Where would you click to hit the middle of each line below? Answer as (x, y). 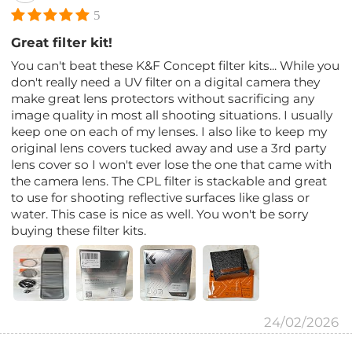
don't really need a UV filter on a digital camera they (166, 82)
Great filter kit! (62, 43)
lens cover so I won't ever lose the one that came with (172, 165)
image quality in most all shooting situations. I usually (172, 115)
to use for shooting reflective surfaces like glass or (161, 198)
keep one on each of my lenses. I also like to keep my (169, 132)
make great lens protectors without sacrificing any (163, 99)
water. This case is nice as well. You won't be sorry (160, 214)
